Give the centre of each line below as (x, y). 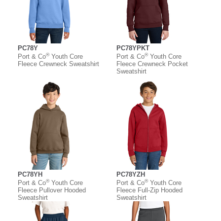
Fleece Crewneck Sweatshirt (58, 64)
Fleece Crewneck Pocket (152, 64)
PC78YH (30, 174)
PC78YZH (131, 174)
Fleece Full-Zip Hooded (149, 190)
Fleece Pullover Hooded (52, 190)
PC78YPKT (133, 48)
